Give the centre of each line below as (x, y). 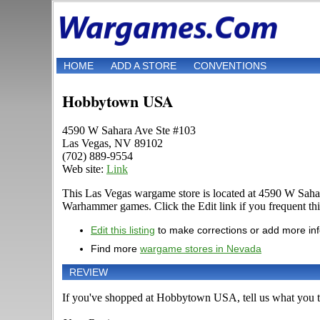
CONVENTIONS (230, 66)
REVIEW (89, 272)
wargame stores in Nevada (201, 249)
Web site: (84, 169)
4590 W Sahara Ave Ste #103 (129, 131)
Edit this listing (123, 230)
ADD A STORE (144, 66)
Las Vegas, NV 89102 (112, 144)
